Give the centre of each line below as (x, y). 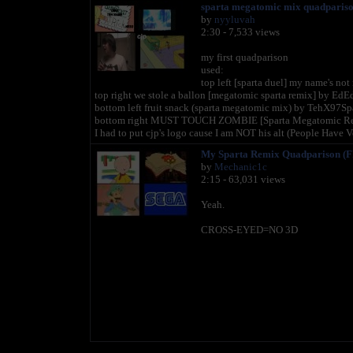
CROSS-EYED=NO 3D (249, 230)
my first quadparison (244, 57)
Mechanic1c (240, 167)
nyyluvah (234, 19)
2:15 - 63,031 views (243, 179)
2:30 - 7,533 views (240, 32)
